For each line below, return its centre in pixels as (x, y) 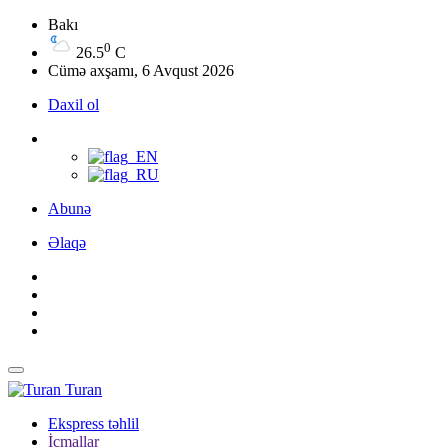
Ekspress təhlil (93, 423)
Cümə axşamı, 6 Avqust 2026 (141, 70)
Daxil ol (73, 104)
